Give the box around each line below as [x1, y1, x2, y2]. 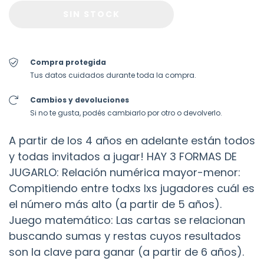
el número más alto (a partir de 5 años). [9, 196, 222, 212]
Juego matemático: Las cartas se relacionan [9, 212, 245, 227]
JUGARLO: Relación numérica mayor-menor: [9, 164, 240, 180]
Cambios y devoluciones [29, 94, 129, 105]
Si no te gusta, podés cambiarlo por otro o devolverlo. [29, 107, 222, 118]
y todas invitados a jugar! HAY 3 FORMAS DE [9, 148, 237, 164]
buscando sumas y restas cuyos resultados [9, 228, 241, 243]
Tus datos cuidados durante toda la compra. [29, 70, 196, 80]
